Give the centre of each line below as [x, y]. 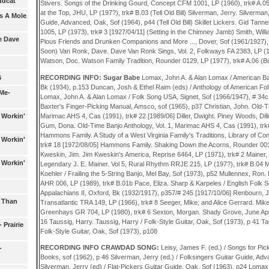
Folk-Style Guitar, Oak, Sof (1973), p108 [98, 231]
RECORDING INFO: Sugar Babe [91, 77]
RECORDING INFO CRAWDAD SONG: [100, 247]
